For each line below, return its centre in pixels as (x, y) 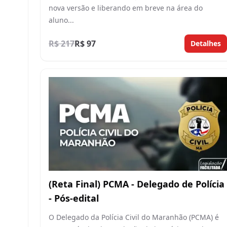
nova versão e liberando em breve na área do (126, 8)
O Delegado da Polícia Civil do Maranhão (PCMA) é (134, 217)
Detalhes (206, 43)
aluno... (61, 20)
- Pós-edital (74, 198)
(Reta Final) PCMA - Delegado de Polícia (137, 184)
